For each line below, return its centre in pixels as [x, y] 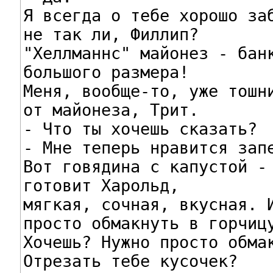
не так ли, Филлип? [111, 34]
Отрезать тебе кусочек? [130, 261]
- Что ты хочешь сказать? [140, 129]
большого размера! [106, 72]
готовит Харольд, [101, 185]
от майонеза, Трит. [111, 110]
